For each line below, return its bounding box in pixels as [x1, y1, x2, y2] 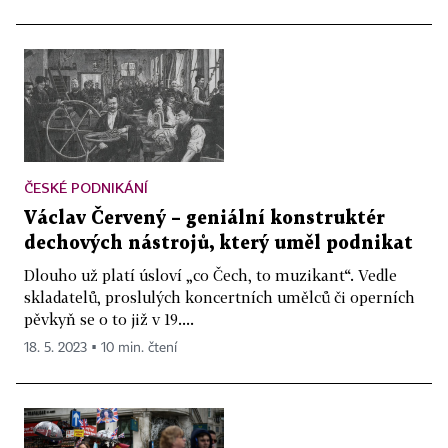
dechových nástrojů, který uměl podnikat [24, 234, 413, 252]
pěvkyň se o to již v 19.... [24, 309, 194, 328]
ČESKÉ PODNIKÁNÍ [24, 178, 148, 196]
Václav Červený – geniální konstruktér [24, 209, 385, 227]
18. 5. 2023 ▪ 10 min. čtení [24, 340, 177, 355]
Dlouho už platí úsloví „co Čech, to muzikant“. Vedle [24, 265, 397, 284]
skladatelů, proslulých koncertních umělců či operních [24, 287, 415, 306]
